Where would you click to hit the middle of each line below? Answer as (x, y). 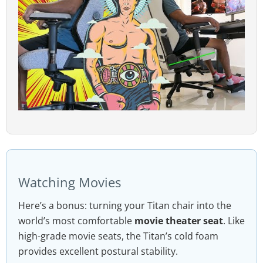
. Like (234, 221)
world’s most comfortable (76, 221)
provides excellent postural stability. (98, 252)
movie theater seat (179, 221)
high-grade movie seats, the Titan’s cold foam (118, 236)
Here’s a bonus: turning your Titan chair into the (125, 206)
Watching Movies (70, 183)
